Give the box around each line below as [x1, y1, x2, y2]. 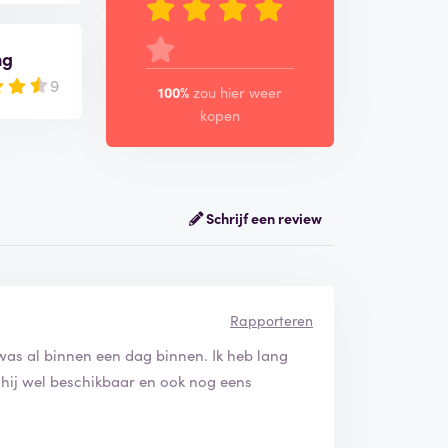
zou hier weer [193, 81, 283, 102]
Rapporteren [229, 309, 313, 330]
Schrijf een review [202, 207, 322, 228]
